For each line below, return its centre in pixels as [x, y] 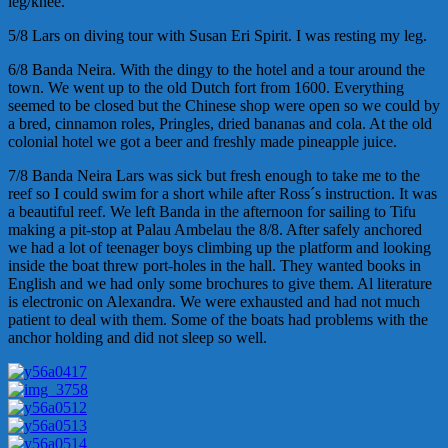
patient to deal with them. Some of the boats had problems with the [218, 320]
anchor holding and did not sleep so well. [137, 338]
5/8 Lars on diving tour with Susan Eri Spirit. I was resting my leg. [217, 36]
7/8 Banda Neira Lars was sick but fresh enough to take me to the [214, 176]
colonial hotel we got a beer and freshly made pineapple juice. [202, 142]
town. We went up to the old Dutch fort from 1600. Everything [206, 88]
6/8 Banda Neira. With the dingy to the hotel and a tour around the [216, 70]
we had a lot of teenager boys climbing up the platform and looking [219, 248]
